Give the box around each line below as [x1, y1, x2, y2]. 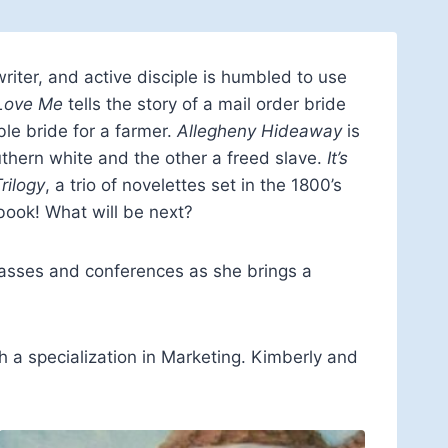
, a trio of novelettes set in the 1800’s [45, 174, 342, 195]
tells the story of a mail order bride [63, 93, 346, 114]
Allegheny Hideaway [177, 120, 342, 141]
